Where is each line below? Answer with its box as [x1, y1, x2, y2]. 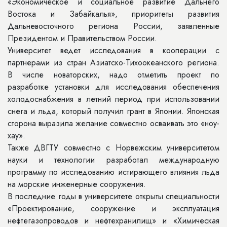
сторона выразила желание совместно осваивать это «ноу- [8, 118, 219, 129]
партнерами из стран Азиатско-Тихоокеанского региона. [8, 57, 219, 68]
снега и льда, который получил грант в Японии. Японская [8, 105, 219, 117]
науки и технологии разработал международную [8, 154, 219, 166]
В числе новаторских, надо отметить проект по [8, 69, 219, 81]
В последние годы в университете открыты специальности [8, 191, 219, 202]
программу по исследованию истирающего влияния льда [8, 166, 219, 178]
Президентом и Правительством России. [8, 32, 157, 44]
